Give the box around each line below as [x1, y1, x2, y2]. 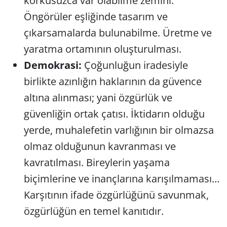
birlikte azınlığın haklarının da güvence [23, 74, 202, 88]
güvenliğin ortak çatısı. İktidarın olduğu [23, 106, 205, 121]
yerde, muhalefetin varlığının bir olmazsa [23, 123, 214, 137]
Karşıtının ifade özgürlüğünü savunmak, [23, 187, 209, 202]
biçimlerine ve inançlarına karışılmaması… [23, 171, 220, 185]
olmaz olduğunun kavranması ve [23, 139, 176, 153]
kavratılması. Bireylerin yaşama [23, 155, 170, 169]
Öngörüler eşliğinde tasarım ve [23, 9, 168, 23]
